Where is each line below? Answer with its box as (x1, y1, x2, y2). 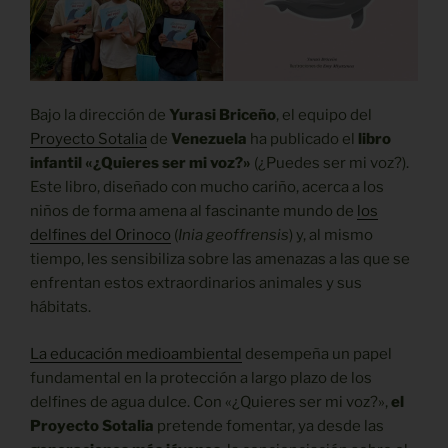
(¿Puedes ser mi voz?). (251, 154, 409, 173)
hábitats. (30, 298, 91, 317)
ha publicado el (247, 130, 358, 149)
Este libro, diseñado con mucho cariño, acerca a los (30, 178, 384, 197)
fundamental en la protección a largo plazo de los (30, 368, 372, 387)
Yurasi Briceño (169, 106, 276, 125)
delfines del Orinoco (30, 226, 171, 245)
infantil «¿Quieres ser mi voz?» (30, 154, 251, 173)
